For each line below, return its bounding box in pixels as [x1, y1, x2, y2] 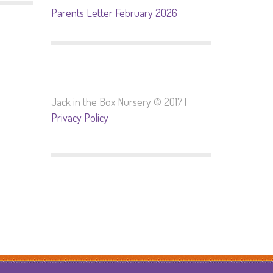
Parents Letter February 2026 [51, 6, 177, 19]
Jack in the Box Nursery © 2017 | [51, 95, 186, 108]
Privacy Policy [51, 111, 108, 124]
